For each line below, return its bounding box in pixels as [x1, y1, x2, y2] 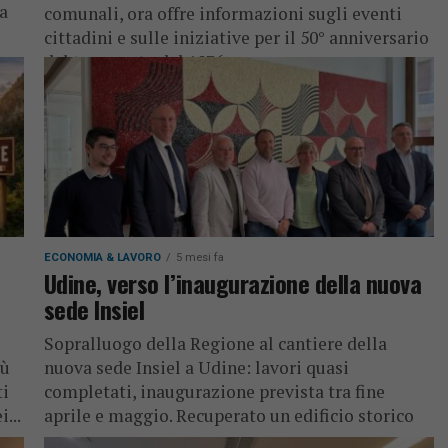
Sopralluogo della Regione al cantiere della [43, 332, 387, 355]
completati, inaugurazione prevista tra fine [43, 380, 385, 403]
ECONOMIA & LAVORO [43, 251, 161, 264]
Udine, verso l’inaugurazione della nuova [43, 265, 422, 301]
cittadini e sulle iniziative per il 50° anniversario [43, 26, 429, 49]
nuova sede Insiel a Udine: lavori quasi [43, 356, 349, 379]
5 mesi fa [175, 251, 224, 264]
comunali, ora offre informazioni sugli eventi [43, 2, 402, 25]
